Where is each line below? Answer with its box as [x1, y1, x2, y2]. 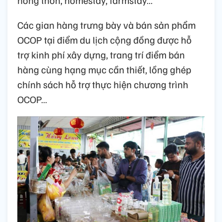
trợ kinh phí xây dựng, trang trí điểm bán [17, 48, 185, 61]
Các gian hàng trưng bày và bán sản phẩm [17, 18, 196, 32]
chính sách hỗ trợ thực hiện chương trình [17, 78, 188, 91]
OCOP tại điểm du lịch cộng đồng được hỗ [17, 33, 192, 47]
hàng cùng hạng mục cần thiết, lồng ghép [17, 63, 191, 76]
